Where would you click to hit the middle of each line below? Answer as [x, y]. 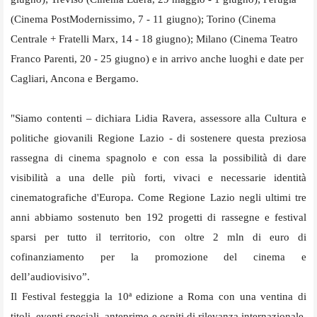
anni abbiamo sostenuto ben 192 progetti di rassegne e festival [158, 217]
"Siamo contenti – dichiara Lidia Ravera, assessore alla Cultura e [158, 118]
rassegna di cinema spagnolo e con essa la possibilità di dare [158, 157]
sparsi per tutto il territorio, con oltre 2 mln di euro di [158, 237]
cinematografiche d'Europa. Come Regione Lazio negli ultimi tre [158, 197]
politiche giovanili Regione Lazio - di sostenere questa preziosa [158, 138]
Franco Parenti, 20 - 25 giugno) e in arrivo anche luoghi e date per [157, 58]
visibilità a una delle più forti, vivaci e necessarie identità [158, 177]
